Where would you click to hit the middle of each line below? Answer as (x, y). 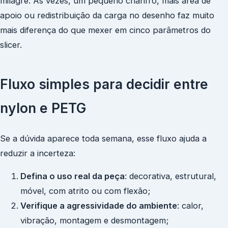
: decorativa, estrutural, (170, 176)
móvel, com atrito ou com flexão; (85, 191)
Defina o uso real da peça (73, 176)
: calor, (190, 206)
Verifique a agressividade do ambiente (99, 206)
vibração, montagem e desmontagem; (94, 221)
